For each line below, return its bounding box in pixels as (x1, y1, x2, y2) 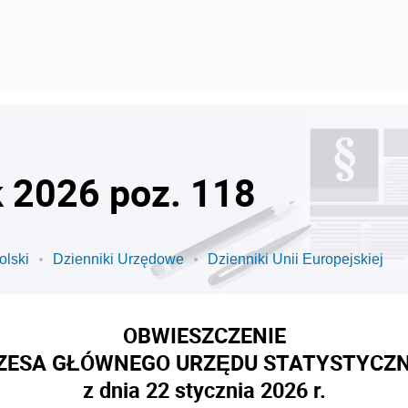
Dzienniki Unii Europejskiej (208, 251, 383, 267)
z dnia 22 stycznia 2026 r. (82, 375, 326, 404)
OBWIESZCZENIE (122, 321, 286, 350)
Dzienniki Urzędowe (53, 251, 184, 267)
